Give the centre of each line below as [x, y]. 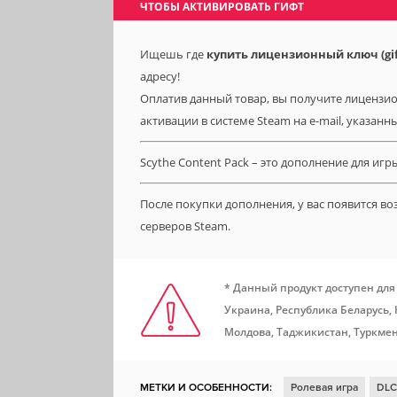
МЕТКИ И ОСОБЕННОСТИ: [206, 388]
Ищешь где [173, 54]
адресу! [160, 76]
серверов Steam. [185, 226]
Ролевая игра [324, 388]
